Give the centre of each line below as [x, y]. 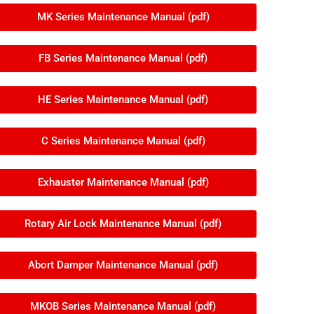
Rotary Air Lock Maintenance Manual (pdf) [123, 224]
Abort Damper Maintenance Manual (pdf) [123, 265]
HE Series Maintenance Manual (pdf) [123, 100]
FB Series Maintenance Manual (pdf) [123, 59]
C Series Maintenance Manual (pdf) [123, 141]
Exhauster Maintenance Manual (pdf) [123, 183]
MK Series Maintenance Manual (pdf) [123, 17]
